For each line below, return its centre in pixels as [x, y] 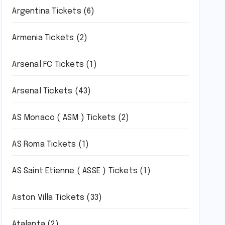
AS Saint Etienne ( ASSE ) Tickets [75, 171]
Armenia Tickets [43, 38]
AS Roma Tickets [44, 144]
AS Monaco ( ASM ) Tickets [64, 118]
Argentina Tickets [47, 11]
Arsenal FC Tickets [48, 65]
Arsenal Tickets [42, 91]
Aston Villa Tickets [48, 198]
